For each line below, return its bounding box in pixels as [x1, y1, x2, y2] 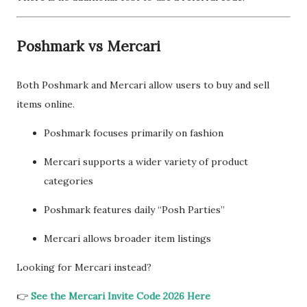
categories [44, 175, 93, 187]
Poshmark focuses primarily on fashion [44, 127, 223, 139]
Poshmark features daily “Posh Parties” [44, 204, 225, 216]
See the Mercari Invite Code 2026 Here [31, 290, 210, 302]
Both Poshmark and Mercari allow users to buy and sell [16, 79, 269, 91]
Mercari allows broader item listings [44, 232, 211, 245]
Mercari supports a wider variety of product [44, 156, 248, 168]
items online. [16, 98, 75, 110]
